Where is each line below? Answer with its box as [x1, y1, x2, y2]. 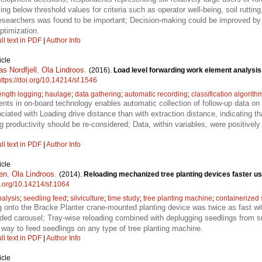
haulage [45, 89, 71, 98]
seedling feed [23, 194, 67, 202]
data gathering [75, 89, 121, 98]
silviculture [70, 194, 104, 202]
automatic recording [125, 89, 188, 98]
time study [108, 194, 140, 202]
